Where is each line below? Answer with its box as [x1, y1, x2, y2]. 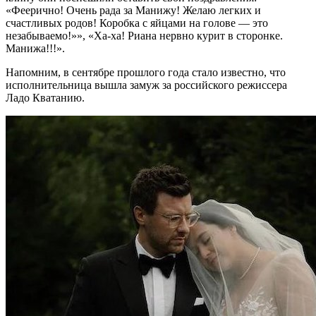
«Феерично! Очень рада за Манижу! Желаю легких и [6, 4, 261, 16]
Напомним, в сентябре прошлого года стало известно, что [6, 66, 286, 78]
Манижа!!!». [6, 42, 65, 54]
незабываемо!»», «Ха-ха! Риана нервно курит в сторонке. [6, 29, 283, 42]
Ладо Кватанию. [6, 91, 85, 104]
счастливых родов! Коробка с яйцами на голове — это [6, 16, 268, 29]
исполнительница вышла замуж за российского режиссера [6, 78, 287, 91]
